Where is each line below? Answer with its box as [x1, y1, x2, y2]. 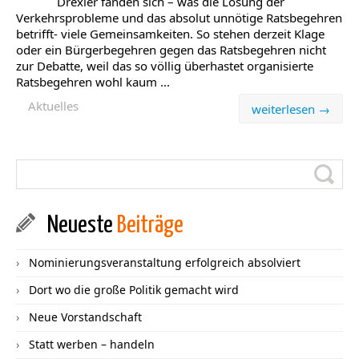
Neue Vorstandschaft [29, 309, 142, 325]
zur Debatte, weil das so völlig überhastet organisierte [16, 58, 313, 74]
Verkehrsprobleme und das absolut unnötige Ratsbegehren [16, 10, 342, 26]
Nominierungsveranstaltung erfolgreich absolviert [29, 255, 301, 270]
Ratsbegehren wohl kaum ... [16, 74, 170, 90]
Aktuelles [28, 98, 79, 114]
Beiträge [117, 213, 184, 237]
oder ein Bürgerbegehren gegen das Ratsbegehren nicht [16, 42, 326, 58]
